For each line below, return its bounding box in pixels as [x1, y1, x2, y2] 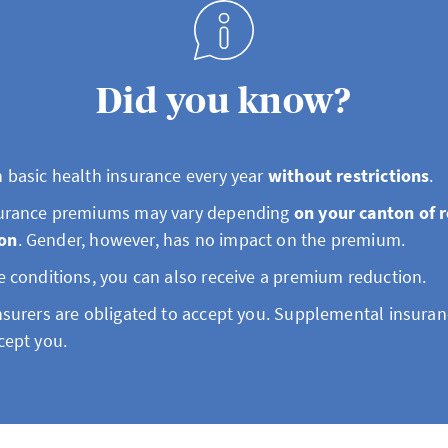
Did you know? [96, 80, 352, 121]
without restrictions [267, 164, 430, 187]
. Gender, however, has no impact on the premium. [17, 228, 406, 251]
